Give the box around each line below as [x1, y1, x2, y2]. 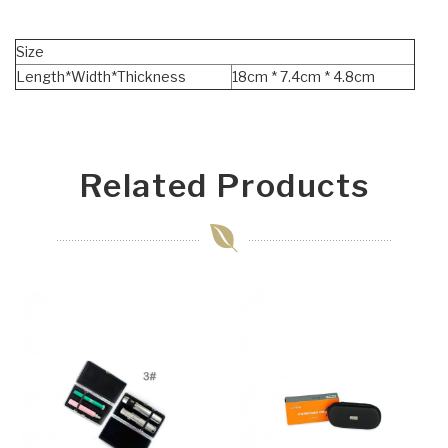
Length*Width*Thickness [16, 68, 186, 86]
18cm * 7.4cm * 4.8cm [232, 68, 375, 86]
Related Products [78, 166, 370, 206]
